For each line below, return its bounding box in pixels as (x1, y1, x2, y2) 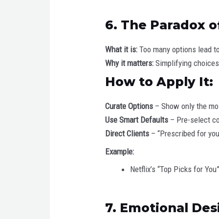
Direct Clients (105, 129, 152, 139)
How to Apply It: (105, 74, 214, 89)
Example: (105, 146, 134, 156)
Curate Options (105, 101, 153, 111)
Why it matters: (105, 58, 154, 68)
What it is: (105, 44, 138, 54)
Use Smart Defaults (105, 115, 169, 125)
